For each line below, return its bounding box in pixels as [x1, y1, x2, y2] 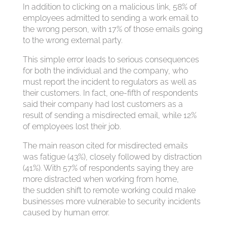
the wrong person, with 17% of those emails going [22, 24, 203, 34]
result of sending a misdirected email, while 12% [22, 110, 197, 120]
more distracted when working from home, [22, 174, 179, 184]
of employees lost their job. [22, 121, 121, 131]
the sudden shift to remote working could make [22, 185, 196, 195]
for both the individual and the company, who [22, 65, 188, 75]
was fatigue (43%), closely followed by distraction [22, 152, 202, 162]
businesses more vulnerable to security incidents [22, 196, 201, 206]
